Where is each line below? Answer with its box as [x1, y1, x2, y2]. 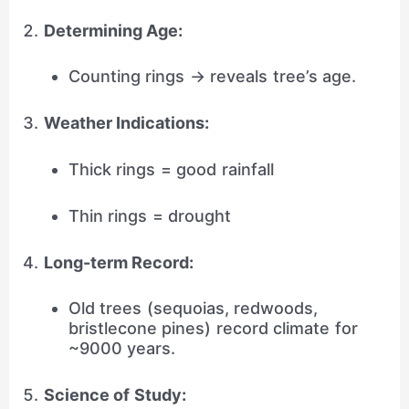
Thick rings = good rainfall [68, 159, 274, 179]
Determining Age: [43, 20, 184, 40]
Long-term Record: [43, 252, 194, 272]
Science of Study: [43, 385, 186, 405]
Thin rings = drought [68, 205, 232, 225]
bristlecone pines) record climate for [68, 319, 358, 339]
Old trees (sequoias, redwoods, [68, 299, 319, 319]
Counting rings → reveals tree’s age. [68, 67, 357, 87]
